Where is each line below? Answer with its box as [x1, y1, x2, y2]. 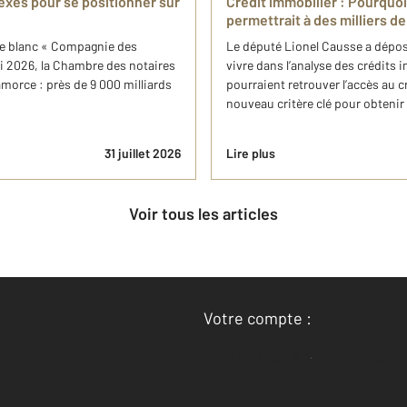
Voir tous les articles [138, 203, 278, 223]
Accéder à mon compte [236, 347, 395, 367]
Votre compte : [203, 308, 312, 328]
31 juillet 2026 [104, 145, 181, 161]
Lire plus [226, 145, 275, 161]
